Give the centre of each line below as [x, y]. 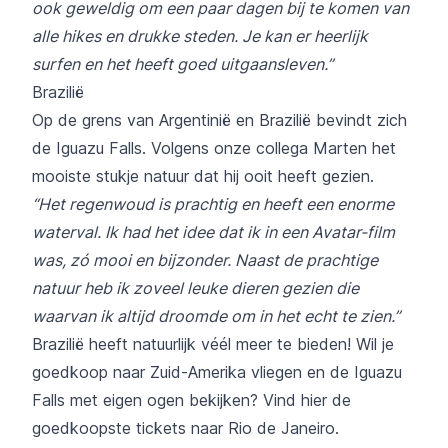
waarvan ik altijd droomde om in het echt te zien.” [216, 315]
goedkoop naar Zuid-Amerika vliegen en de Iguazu [217, 371]
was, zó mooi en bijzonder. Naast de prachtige [205, 259]
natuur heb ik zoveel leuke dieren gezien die [195, 287]
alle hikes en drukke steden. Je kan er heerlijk [200, 35]
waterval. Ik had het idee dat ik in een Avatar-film [213, 231]
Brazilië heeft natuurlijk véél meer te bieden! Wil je [213, 343]
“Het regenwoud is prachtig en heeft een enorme [213, 203]
